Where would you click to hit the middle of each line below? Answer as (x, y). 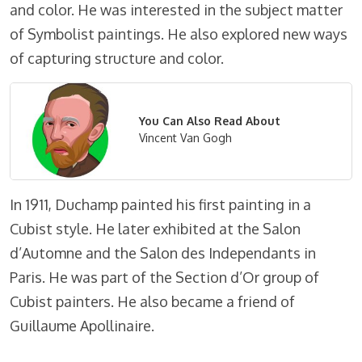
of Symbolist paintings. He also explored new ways (179, 34)
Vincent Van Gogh (185, 138)
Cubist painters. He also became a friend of (152, 302)
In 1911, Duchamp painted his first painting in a (160, 205)
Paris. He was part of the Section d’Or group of (164, 278)
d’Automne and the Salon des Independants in (163, 253)
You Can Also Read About (209, 121)
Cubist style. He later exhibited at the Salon (155, 229)
